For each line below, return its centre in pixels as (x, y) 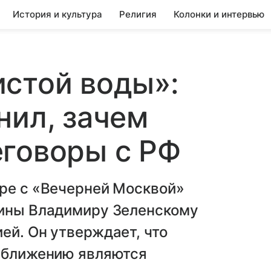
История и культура (57, 14)
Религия (138, 14)
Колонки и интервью (219, 14)
